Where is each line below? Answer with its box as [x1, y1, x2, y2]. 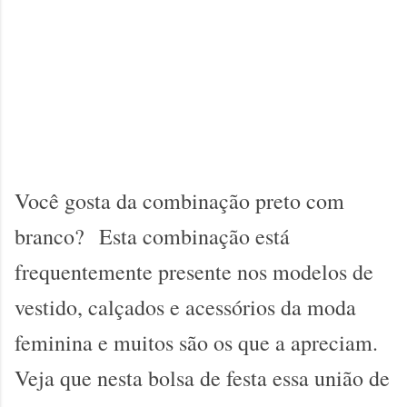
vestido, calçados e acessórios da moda [15, 293, 356, 322]
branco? [15, 222, 92, 251]
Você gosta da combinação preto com [15, 186, 344, 215]
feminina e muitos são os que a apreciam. [15, 328, 378, 357]
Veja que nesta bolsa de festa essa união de [15, 363, 390, 392]
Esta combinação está [99, 222, 290, 251]
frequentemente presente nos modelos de [15, 257, 373, 286]
